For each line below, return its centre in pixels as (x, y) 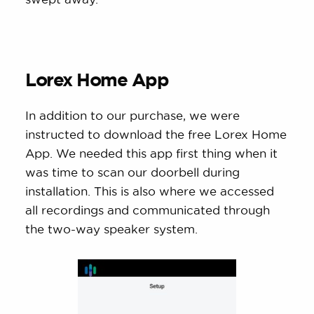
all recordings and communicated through (148, 210)
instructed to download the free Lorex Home (156, 134)
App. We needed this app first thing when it (152, 153)
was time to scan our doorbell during (133, 172)
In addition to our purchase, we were (133, 115)
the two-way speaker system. (112, 228)
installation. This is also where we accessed (150, 191)
